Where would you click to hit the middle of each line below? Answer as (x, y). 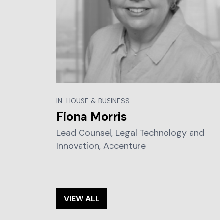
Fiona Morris (91, 116)
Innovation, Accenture (101, 146)
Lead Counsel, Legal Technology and (130, 132)
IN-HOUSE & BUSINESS (93, 100)
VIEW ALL (82, 198)
